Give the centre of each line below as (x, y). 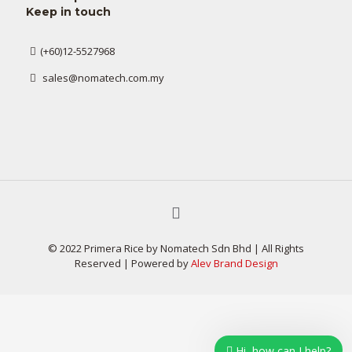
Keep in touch (68, 12)
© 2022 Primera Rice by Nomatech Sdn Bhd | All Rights (176, 248)
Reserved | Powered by (132, 263)
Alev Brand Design (234, 263)
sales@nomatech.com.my (103, 78)
